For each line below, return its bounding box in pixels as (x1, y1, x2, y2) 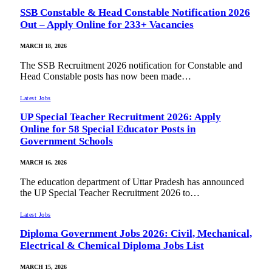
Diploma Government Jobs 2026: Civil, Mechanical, (20, 228, 252, 240)
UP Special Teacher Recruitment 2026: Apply (20, 110, 221, 123)
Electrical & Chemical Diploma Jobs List (20, 240, 204, 252)
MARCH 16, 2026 (20, 159, 67, 166)
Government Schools (20, 135, 113, 147)
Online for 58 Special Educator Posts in (20, 123, 195, 135)
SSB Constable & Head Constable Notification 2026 (20, 6, 250, 18)
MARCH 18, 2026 (20, 42, 67, 49)
